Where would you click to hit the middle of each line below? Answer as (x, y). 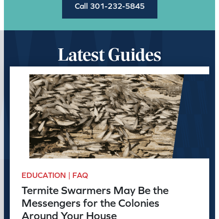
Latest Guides (109, 56)
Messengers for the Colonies (90, 203)
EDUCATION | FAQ (55, 175)
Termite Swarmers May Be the (95, 190)
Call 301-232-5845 (109, 6)
